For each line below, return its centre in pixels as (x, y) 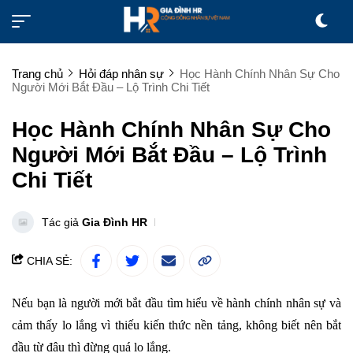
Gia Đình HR (115, 222)
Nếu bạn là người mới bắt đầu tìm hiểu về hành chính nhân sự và (176, 303)
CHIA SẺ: (48, 260)
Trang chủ (37, 73)
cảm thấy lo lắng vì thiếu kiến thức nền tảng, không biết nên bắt (176, 325)
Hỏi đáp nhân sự (121, 73)
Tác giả (62, 222)
